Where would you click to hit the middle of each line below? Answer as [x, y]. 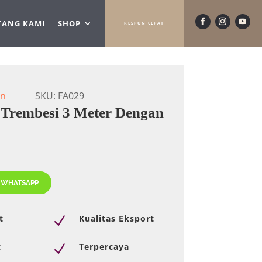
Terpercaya [104, 247]
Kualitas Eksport [117, 218]
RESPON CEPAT [144, 23]
